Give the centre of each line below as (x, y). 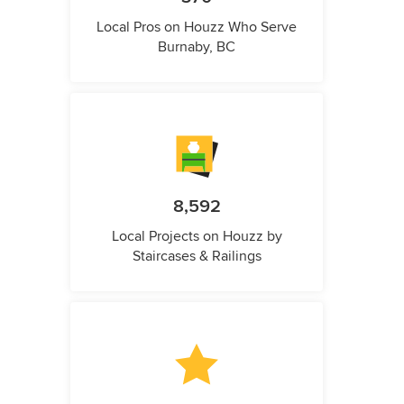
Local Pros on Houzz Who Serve (197, 28)
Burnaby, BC (197, 47)
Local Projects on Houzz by (197, 237)
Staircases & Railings (197, 257)
